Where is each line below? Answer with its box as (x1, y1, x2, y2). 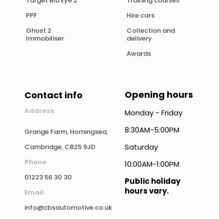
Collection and (126, 25, 175, 35)
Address (24, 106, 54, 115)
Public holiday (124, 175, 180, 186)
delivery (126, 33, 152, 43)
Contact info (24, 88, 83, 101)
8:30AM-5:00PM (124, 124, 179, 135)
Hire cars (126, 10, 154, 20)
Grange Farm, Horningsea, (24, 127, 108, 136)
